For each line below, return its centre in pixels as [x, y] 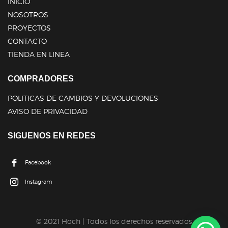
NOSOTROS [28, 15]
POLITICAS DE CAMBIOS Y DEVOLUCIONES [83, 98]
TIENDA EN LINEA [39, 54]
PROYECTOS [29, 28]
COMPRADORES [41, 79]
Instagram [38, 181]
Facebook [38, 162]
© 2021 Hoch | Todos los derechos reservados [114, 221]
